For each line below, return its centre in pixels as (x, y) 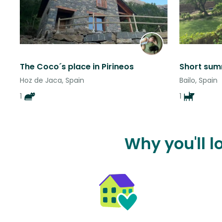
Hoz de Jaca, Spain (52, 81)
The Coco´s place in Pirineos (77, 67)
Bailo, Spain (198, 81)
